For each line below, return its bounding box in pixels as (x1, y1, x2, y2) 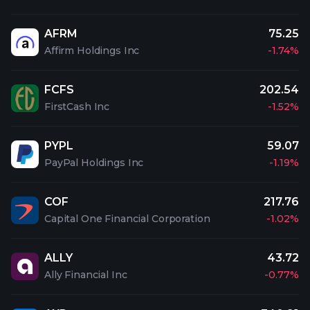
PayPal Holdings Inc (44, 156, 144, 169)
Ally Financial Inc (44, 268, 127, 281)
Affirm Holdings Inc (44, 44, 140, 57)
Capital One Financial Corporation (44, 212, 210, 225)
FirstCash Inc (44, 100, 110, 113)
